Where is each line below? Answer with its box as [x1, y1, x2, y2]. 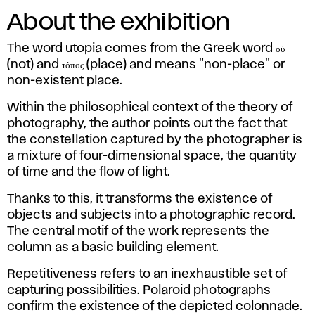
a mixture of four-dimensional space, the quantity [7, 150, 297, 162]
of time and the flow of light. [7, 167, 170, 179]
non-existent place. [7, 75, 122, 87]
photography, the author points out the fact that [7, 118, 287, 130]
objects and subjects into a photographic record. [7, 210, 295, 221]
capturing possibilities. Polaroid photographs [7, 285, 271, 297]
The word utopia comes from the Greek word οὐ [7, 43, 285, 55]
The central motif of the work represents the [7, 226, 269, 238]
